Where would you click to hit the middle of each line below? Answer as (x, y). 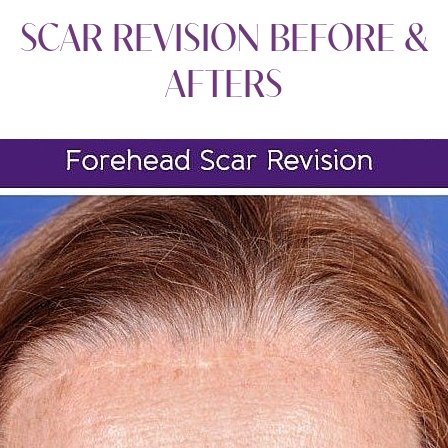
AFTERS (223, 80)
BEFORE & (343, 34)
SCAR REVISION (139, 34)
